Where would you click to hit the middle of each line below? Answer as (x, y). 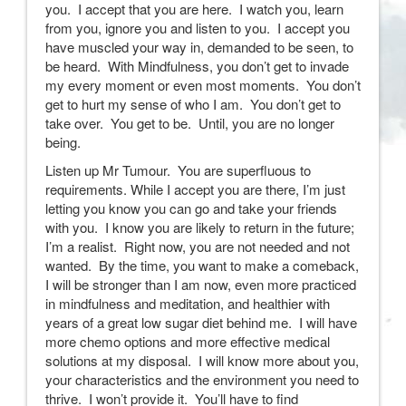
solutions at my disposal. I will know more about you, (202, 360)
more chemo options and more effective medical (188, 341)
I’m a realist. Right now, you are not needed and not (198, 246)
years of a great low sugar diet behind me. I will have (201, 322)
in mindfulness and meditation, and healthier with (188, 303)
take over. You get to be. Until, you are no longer (190, 123)
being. (63, 142)
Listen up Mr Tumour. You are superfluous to (178, 170)
